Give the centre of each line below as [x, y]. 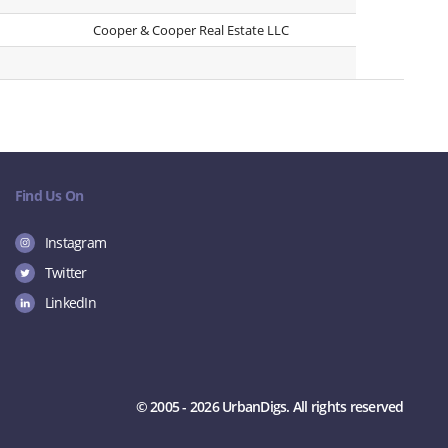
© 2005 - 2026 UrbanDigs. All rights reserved [269, 406]
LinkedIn [70, 302]
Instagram [75, 242]
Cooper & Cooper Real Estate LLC [190, 30]
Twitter [65, 272]
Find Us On [49, 195]
